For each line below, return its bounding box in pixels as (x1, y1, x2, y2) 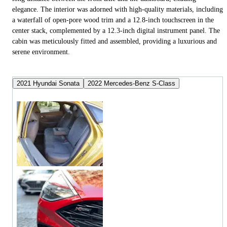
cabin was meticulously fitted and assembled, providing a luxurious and (12, 37, 217, 45)
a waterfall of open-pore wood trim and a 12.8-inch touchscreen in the (12, 16, 214, 24)
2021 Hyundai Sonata (17, 79, 80, 87)
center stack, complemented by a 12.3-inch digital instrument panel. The (12, 26, 220, 34)
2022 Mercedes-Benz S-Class (88, 79, 175, 87)
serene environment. (12, 48, 70, 56)
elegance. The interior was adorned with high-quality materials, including (12, 5, 223, 13)
